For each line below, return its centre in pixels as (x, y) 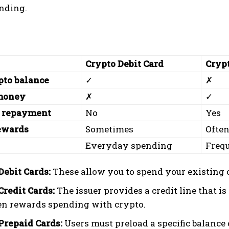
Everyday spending (129, 145)
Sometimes (109, 129)
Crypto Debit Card (124, 64)
